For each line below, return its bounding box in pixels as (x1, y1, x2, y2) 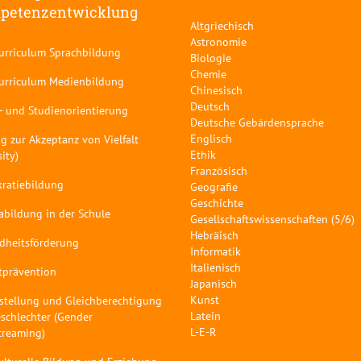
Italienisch (190, 259, 241, 276)
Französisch (190, 163, 247, 179)
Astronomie (190, 34, 247, 50)
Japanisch (190, 276, 237, 292)
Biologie (190, 50, 231, 66)
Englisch (190, 131, 232, 147)
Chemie (190, 66, 226, 82)
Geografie (190, 179, 238, 195)
